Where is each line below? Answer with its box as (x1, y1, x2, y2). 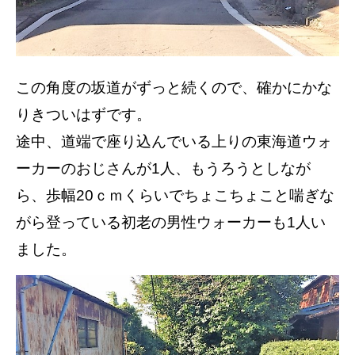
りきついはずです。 (16, 105, 151, 123)
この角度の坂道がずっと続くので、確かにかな (16, 78, 332, 96)
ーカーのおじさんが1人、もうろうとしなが (16, 159, 311, 177)
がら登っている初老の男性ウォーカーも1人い (16, 213, 326, 231)
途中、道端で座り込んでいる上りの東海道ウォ (16, 132, 332, 150)
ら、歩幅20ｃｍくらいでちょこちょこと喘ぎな (16, 186, 334, 204)
